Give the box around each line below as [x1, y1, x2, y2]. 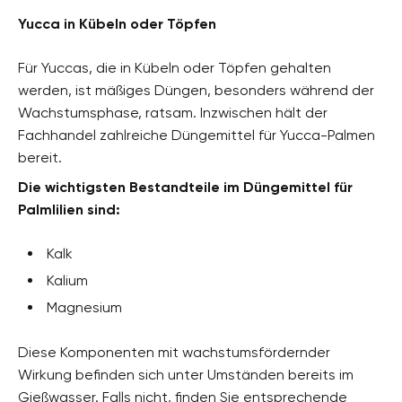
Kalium [47, 271, 88, 289]
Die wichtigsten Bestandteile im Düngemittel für [18, 178, 353, 196]
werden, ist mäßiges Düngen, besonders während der [18, 81, 374, 99]
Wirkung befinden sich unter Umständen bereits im [18, 365, 354, 383]
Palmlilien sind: [18, 200, 120, 218]
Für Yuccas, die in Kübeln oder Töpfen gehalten [18, 58, 331, 76]
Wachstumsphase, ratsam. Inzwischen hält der [18, 103, 328, 121]
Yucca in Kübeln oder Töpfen [18, 14, 216, 32]
